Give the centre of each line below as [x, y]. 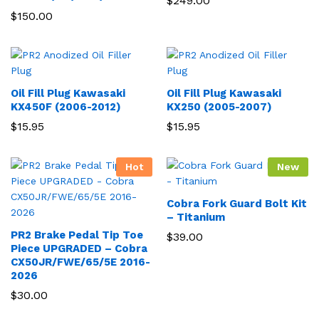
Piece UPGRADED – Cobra [79, 248]
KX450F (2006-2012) [66, 106]
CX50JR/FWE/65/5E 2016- [80, 262]
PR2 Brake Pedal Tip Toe [77, 235]
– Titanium [196, 217]
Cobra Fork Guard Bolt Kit [237, 203]
